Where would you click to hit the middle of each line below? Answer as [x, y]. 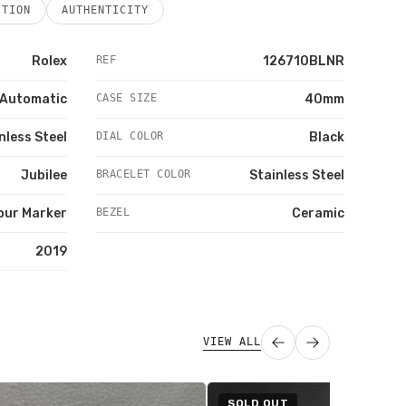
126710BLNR [304, 61]
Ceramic [318, 213]
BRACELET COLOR [144, 174]
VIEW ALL [232, 341]
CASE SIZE [127, 98]
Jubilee [44, 175]
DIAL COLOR [130, 136]
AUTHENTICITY [105, 10]
